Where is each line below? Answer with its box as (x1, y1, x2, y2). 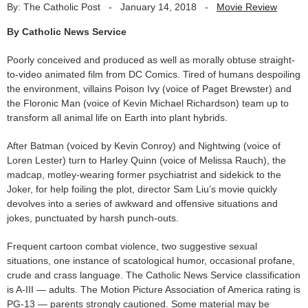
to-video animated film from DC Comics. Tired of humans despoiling (7, 68, 300, 80)
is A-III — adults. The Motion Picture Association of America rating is (7, 283, 300, 295)
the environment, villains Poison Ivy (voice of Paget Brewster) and (7, 82, 291, 94)
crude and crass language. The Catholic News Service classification (7, 269, 300, 280)
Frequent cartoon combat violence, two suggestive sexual (7, 240, 257, 252)
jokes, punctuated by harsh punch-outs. (7, 212, 179, 223)
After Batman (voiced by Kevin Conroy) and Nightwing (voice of (7, 140, 280, 151)
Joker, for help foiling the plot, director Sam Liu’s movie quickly (7, 183, 277, 195)
